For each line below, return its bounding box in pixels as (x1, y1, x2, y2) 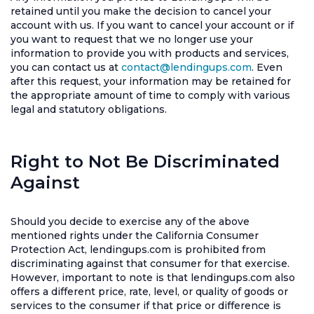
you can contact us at (11, 61, 121, 74)
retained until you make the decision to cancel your (11, 5, 271, 18)
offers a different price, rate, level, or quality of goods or (11, 285, 288, 298)
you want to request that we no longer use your (11, 33, 253, 46)
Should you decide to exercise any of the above (11, 215, 250, 228)
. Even (252, 61, 282, 74)
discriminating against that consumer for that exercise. (11, 257, 289, 270)
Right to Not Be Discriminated (11, 151, 280, 172)
